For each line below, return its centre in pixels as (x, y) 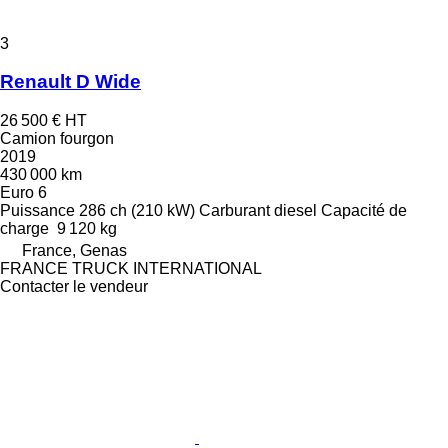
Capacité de (364, 211)
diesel (295, 211)
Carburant (234, 211)
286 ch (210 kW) (137, 211)
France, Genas (74, 251)
